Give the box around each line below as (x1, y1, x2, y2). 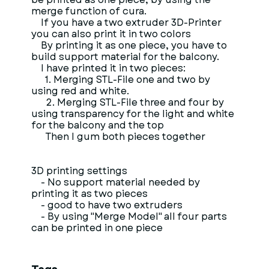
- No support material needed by (31, 175, 200, 189)
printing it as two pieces (31, 187, 148, 201)
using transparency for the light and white (31, 107, 234, 121)
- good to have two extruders (31, 198, 183, 212)
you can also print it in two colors (31, 27, 191, 41)
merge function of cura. (31, 4, 147, 18)
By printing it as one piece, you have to (31, 38, 227, 52)
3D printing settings (31, 164, 127, 178)
